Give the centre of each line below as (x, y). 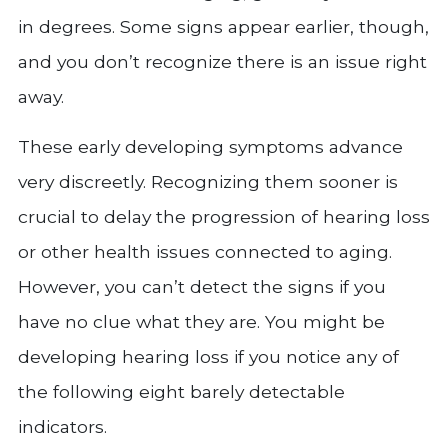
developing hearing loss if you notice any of (208, 356)
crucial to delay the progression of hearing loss (224, 216)
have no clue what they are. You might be (201, 321)
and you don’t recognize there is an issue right (222, 61)
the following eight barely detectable (181, 391)
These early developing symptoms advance (210, 146)
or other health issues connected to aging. (205, 251)
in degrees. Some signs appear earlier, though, (223, 26)
